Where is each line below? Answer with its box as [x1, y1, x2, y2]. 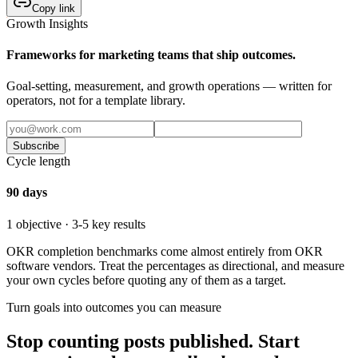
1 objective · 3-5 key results [6, 217, 145, 231]
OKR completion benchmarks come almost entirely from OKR [6, 244, 323, 258]
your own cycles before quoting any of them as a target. [6, 272, 286, 287]
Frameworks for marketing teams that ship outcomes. [6, 47, 296, 62]
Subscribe [13, 140, 59, 153]
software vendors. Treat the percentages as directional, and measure [6, 258, 344, 272]
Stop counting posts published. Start [6, 330, 300, 352]
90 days [6, 185, 47, 200]
